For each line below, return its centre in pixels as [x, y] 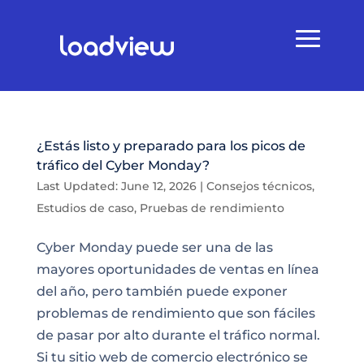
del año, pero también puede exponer [162, 291]
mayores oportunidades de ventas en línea [178, 269]
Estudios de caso [85, 208]
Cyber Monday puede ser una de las [154, 247]
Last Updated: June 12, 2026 [116, 186]
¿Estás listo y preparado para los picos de [171, 146]
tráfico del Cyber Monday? [123, 165]
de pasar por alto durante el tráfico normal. [178, 335]
